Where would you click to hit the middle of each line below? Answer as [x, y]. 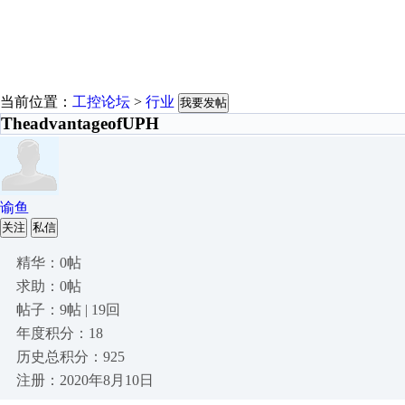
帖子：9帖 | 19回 [68, 310]
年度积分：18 [60, 333]
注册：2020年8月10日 [85, 380]
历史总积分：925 [71, 357]
